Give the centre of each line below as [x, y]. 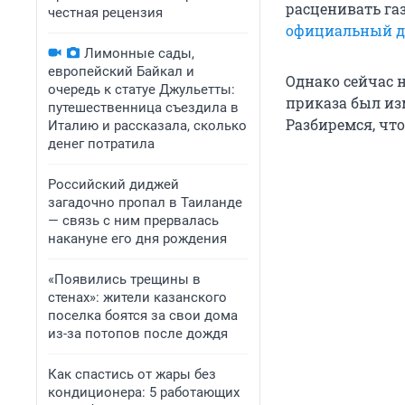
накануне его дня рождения [137, 239]
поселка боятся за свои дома [143, 316]
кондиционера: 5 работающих [144, 392]
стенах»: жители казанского [137, 297]
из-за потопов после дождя [138, 334]
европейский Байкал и [121, 71]
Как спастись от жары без [132, 374]
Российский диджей [113, 184]
